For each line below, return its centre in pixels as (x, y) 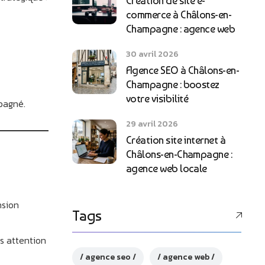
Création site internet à (176, 140)
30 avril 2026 (152, 54)
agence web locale (167, 168)
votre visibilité (157, 98)
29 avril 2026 (152, 124)
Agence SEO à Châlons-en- (183, 70)
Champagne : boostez (173, 84)
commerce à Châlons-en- (179, 14)
